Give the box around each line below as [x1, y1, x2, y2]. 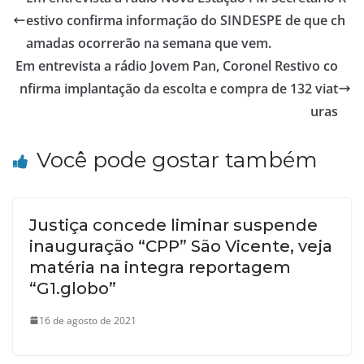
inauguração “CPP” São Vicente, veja [29, 236, 332, 256]
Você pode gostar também [37, 146, 318, 173]
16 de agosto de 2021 [39, 313, 136, 327]
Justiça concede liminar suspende [29, 214, 318, 235]
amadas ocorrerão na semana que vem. [26, 33, 271, 52]
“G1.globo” [29, 278, 116, 298]
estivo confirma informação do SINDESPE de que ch [26, 11, 345, 29]
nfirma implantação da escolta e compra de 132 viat [19, 79, 338, 97]
